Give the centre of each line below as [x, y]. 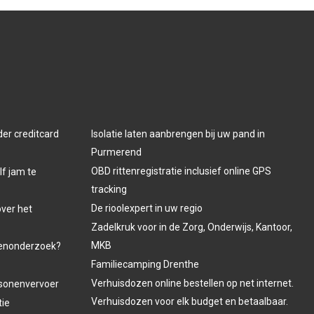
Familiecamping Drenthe [145, 264]
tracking [109, 189]
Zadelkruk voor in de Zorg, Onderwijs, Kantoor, [191, 227]
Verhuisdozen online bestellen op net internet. [192, 283]
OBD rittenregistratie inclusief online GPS [181, 171]
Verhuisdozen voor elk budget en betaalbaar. [189, 301]
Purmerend [116, 152]
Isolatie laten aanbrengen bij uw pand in [178, 134]
